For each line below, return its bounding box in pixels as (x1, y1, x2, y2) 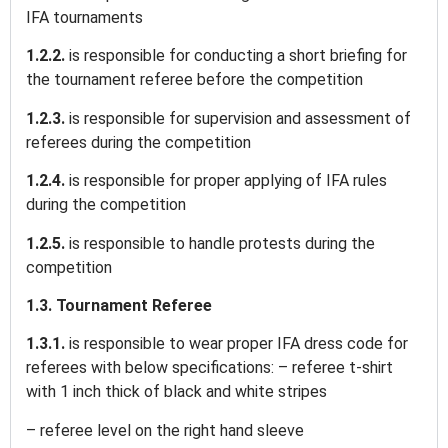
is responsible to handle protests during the (69, 233, 375, 253)
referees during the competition (26, 132, 251, 152)
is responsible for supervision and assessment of (69, 108, 411, 128)
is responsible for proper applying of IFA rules (69, 171, 387, 191)
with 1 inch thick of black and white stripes (26, 382, 331, 402)
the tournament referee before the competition (26, 70, 367, 90)
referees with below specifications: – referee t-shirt (26, 358, 393, 378)
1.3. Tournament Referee (26, 296, 216, 316)
